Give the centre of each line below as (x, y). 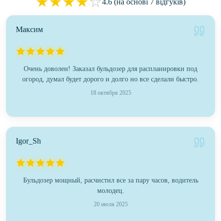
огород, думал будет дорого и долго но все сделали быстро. (110, 79)
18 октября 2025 (110, 93)
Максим (29, 30)
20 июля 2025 (110, 204)
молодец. (110, 191)
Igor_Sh (28, 141)
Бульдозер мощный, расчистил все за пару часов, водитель (110, 181)
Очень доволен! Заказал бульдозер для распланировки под (110, 69)
